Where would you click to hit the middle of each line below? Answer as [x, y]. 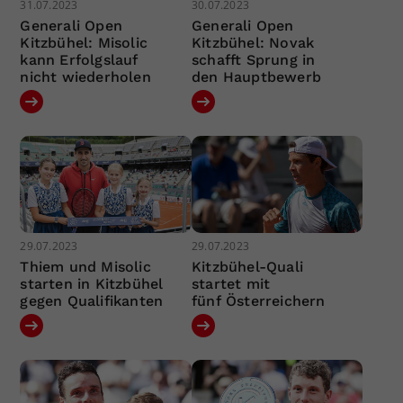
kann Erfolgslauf [79, 60]
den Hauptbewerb [256, 77]
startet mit [231, 283]
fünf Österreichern [258, 300]
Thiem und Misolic [85, 266]
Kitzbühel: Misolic [84, 43]
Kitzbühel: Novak [253, 43]
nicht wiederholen [85, 77]
